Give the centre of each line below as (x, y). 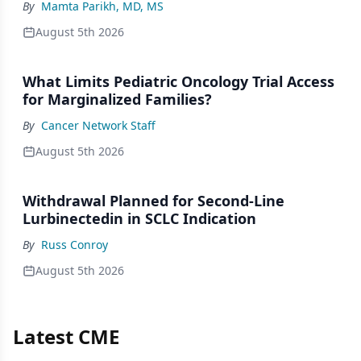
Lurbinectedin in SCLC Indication (139, 218)
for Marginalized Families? (117, 99)
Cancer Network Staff (98, 125)
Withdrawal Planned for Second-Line (154, 201)
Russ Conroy (75, 245)
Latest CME (66, 336)
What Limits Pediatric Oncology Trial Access (178, 81)
